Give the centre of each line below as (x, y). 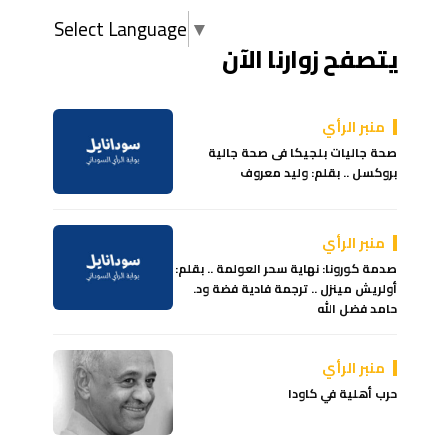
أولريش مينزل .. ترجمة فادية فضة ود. (295, 288)
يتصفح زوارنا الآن (310, 59)
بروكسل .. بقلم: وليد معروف (319, 172)
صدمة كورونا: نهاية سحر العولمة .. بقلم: (286, 268)
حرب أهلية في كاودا (343, 393)
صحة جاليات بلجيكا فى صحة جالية (303, 152)
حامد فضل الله (357, 308)
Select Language (121, 28)
